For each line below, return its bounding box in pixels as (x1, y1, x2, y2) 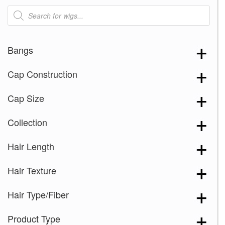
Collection (8, 116, 47, 129)
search (7, 11, 30, 21)
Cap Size (8, 91, 44, 105)
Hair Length (8, 140, 54, 153)
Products (7, 4, 38, 14)
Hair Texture (8, 164, 56, 177)
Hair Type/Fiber (8, 188, 69, 201)
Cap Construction (8, 67, 77, 81)
